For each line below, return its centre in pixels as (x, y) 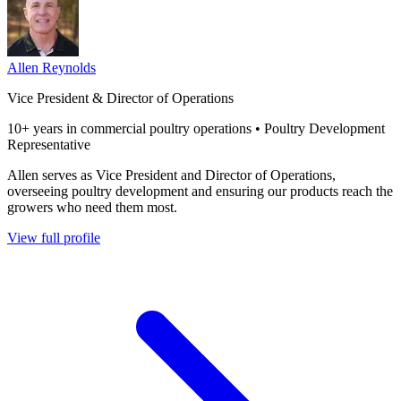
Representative (49, 144)
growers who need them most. (92, 207)
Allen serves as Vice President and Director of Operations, (171, 175)
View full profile (54, 237)
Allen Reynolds (51, 67)
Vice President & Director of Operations (120, 98)
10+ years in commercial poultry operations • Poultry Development (196, 128)
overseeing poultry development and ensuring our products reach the (200, 191)
